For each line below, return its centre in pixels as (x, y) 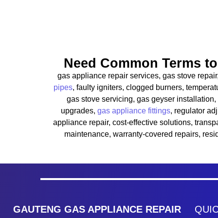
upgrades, (79, 110)
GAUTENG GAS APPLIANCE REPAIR (97, 209)
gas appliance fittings (134, 110)
